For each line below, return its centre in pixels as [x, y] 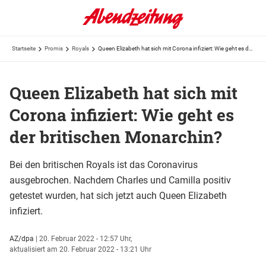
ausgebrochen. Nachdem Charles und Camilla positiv [120, 180]
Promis [54, 48]
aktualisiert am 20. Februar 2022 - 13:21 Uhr [80, 249]
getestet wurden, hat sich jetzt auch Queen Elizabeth [118, 195]
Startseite [24, 48]
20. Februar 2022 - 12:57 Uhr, [85, 238]
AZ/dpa [22, 238]
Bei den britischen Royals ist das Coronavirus [104, 164]
